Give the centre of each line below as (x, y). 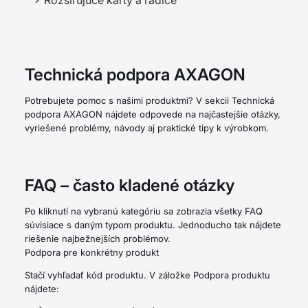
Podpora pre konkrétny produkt (92, 253)
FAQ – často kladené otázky (130, 186)
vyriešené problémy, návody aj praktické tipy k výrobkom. (147, 128)
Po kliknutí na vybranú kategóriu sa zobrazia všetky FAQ (144, 211)
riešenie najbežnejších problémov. (98, 239)
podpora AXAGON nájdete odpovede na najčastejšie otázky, (153, 114)
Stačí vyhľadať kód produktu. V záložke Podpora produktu (147, 275)
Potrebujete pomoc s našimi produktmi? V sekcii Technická (150, 101)
